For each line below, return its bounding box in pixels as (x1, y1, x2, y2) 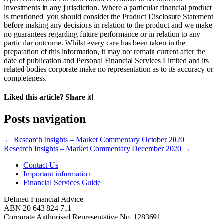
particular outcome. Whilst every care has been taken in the (4, 39, 185, 47)
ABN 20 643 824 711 (4, 203, 71, 212)
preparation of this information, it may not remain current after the (4, 47, 205, 56)
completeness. (4, 74, 47, 83)
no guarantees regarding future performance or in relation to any (4, 30, 200, 39)
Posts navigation (4, 112, 86, 125)
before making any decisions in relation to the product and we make (4, 21, 212, 30)
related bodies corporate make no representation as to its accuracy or (4, 65, 213, 74)
